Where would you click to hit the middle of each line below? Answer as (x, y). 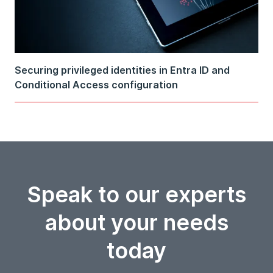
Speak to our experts (136, 195)
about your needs (136, 223)
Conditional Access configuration (96, 85)
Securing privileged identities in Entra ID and (122, 70)
